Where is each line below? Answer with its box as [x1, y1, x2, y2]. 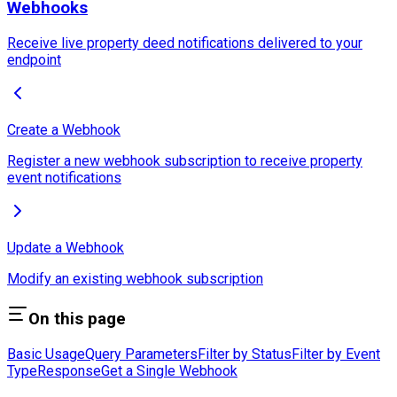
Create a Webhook [7, 121, 121, 138]
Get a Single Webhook [101, 362, 237, 380]
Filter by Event [292, 346, 380, 363]
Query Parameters [85, 346, 198, 363]
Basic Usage [7, 346, 85, 363]
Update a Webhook [7, 238, 124, 256]
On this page [28, 309, 126, 330]
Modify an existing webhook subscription [7, 269, 263, 287]
